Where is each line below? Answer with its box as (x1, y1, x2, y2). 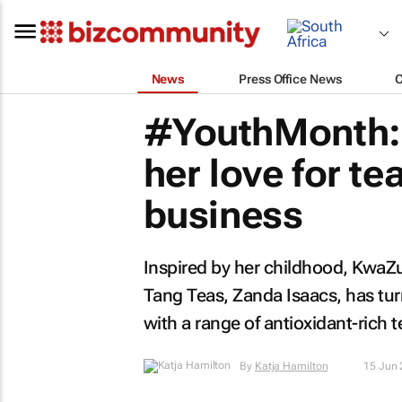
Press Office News (239, 71, 342, 86)
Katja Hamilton (254, 360, 328, 372)
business (143, 193, 303, 237)
